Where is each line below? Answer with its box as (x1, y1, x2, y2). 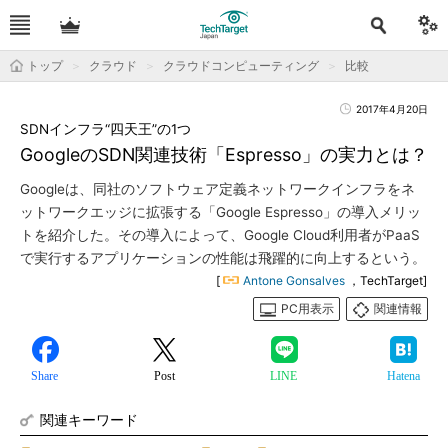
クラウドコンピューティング (163, 58, 319, 73)
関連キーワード (40, 411, 138, 428)
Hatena (386, 369, 420, 383)
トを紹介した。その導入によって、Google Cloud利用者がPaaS (20, 227, 420, 243)
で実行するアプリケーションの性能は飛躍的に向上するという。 (20, 250, 426, 266)
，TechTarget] (348, 273, 427, 288)
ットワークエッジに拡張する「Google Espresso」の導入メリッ (20, 204, 421, 220)
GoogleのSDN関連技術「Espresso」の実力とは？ (20, 144, 428, 165)
